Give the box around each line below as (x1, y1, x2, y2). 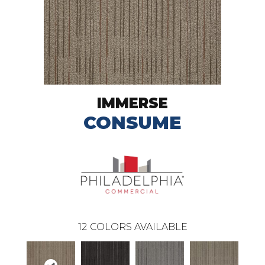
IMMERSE (97, 95, 168, 112)
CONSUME (83, 112, 182, 134)
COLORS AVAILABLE (89, 221, 188, 232)
